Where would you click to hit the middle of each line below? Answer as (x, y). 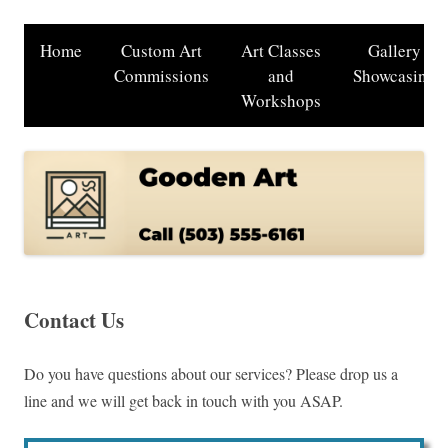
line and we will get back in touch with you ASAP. (183, 401)
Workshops (281, 100)
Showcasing (394, 75)
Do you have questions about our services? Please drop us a (211, 374)
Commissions (161, 75)
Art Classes (281, 50)
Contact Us (74, 320)
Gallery (394, 50)
